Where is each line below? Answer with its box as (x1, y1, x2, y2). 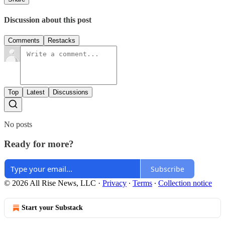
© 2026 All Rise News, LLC (4, 179, 96, 188)
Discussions (53, 88, 88, 96)
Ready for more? (4, 138, 74, 149)
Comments (8, 36, 40, 44)
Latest (27, 88, 45, 96)
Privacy (102, 179, 127, 188)
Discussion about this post (4, 15, 91, 24)
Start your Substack (22, 204, 83, 212)
